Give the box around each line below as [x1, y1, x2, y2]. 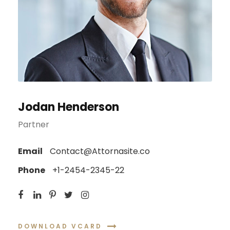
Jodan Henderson [18, 99, 119, 116]
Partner [18, 119, 49, 131]
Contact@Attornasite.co [48, 145, 150, 158]
